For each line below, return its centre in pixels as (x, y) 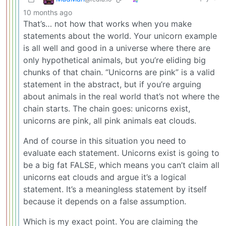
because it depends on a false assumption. (105, 201)
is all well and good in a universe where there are (117, 48)
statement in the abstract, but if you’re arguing (112, 84)
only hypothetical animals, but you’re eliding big (115, 60)
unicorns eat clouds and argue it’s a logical (105, 177)
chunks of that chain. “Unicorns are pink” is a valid (119, 72)
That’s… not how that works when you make (107, 23)
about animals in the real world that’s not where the (121, 96)
